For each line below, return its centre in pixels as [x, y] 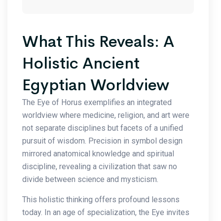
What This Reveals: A [98, 41]
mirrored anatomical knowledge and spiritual [98, 153]
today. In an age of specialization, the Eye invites [106, 212]
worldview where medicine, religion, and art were [106, 115]
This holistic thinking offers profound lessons [101, 199]
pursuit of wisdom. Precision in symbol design [102, 141]
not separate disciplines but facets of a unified [103, 128]
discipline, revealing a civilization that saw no [100, 166]
